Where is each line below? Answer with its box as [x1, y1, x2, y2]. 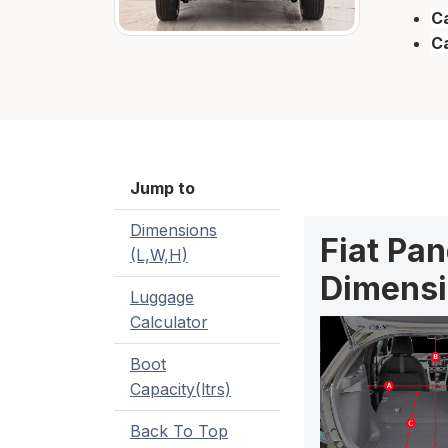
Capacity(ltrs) [130, 379, 231, 400]
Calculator [130, 312, 208, 333]
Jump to [130, 178, 195, 199]
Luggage [130, 287, 194, 308]
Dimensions [130, 220, 217, 241]
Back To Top [130, 421, 228, 442]
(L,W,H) [130, 245, 188, 266]
